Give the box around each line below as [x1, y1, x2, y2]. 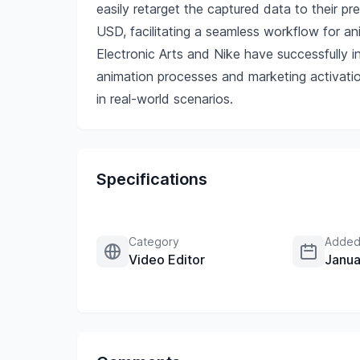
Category [129, 235, 179, 248]
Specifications [96, 170, 207, 189]
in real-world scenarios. [96, 91, 233, 107]
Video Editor [129, 252, 205, 268]
